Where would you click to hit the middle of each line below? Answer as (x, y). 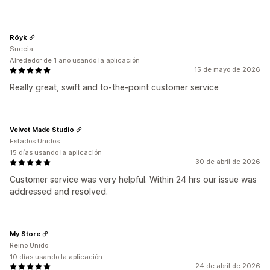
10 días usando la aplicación (56, 257)
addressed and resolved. (59, 191)
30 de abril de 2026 (228, 162)
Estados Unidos (35, 141)
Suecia (21, 49)
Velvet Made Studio (42, 129)
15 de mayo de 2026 (227, 69)
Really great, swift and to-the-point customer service (114, 87)
